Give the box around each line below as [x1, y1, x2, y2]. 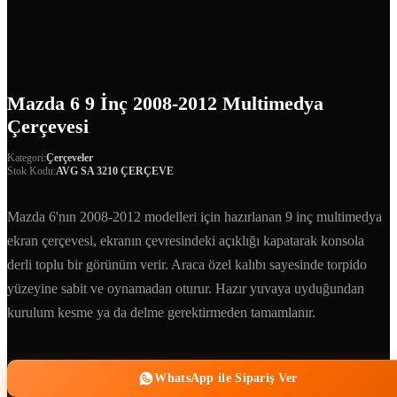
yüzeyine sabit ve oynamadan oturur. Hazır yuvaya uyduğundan [7, 281, 364, 296]
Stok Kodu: [7, 165, 56, 177]
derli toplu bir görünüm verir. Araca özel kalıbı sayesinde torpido [7, 257, 367, 272]
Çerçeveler [46, 152, 93, 164]
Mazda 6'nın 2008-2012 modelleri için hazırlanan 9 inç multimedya [7, 209, 382, 224]
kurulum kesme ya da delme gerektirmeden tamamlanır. [7, 305, 315, 320]
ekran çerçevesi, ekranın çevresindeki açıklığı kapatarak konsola [7, 233, 364, 248]
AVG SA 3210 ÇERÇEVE [56, 165, 174, 177]
